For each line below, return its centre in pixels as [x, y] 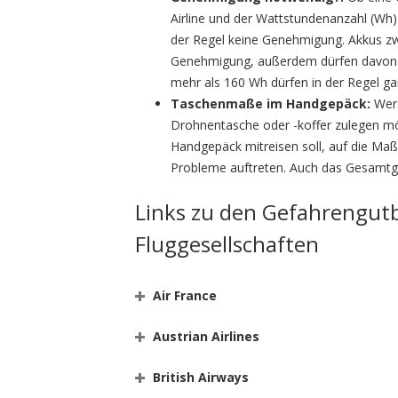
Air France [185, 295]
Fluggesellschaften [227, 244]
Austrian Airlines [206, 336]
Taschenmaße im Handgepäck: [271, 103]
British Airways [201, 377]
